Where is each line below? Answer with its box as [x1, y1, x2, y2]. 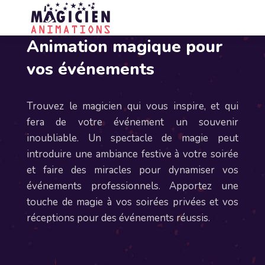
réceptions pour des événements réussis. [26, 211, 210, 225]
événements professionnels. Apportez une [26, 179, 239, 193]
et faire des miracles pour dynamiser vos [26, 163, 239, 177]
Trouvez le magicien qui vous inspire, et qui [26, 99, 239, 113]
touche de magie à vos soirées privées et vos [26, 195, 239, 209]
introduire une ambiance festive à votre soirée [26, 147, 239, 161]
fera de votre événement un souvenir [26, 115, 239, 129]
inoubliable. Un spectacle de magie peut [26, 131, 239, 145]
